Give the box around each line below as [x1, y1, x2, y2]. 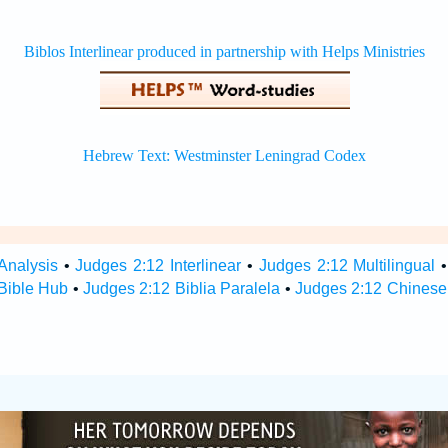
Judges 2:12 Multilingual [258, 257, 436, 274]
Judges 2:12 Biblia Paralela [83, 280, 281, 297]
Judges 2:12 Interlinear [75, 257, 242, 274]
